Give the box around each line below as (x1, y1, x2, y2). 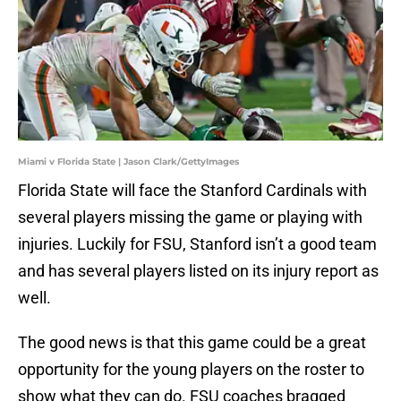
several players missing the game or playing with (18, 208, 363, 227)
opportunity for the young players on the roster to (18, 360, 364, 380)
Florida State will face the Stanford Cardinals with (18, 181, 367, 200)
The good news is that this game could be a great (18, 333, 366, 353)
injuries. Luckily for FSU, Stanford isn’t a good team (18, 235, 377, 254)
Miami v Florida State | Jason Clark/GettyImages (18, 156, 239, 168)
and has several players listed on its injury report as (18, 261, 379, 281)
